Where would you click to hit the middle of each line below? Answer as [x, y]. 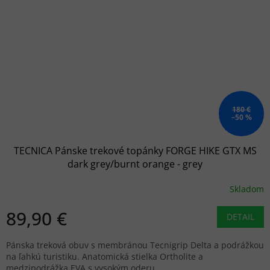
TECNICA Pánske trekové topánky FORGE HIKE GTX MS [135, 151]
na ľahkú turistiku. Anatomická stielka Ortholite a [105, 257]
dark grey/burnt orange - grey [135, 164]
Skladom [247, 189]
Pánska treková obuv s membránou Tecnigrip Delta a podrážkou [135, 245]
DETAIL [240, 217]
